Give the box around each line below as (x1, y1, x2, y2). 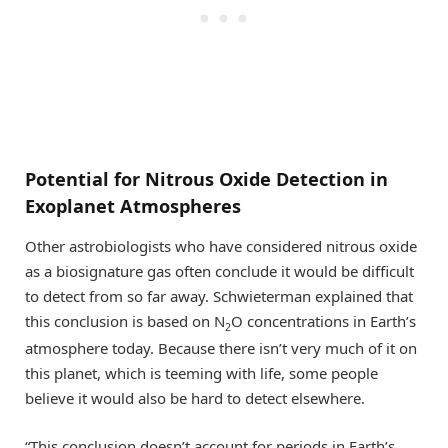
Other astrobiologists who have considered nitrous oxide (25, 235, 417, 256)
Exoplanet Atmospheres (25, 194, 241, 219)
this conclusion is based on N (25, 310, 225, 331)
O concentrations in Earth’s (231, 310, 416, 331)
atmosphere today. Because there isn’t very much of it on (25, 337, 417, 358)
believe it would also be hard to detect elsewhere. (25, 387, 365, 408)
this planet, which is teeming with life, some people (25, 362, 378, 383)
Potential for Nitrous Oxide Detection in (25, 167, 388, 192)
